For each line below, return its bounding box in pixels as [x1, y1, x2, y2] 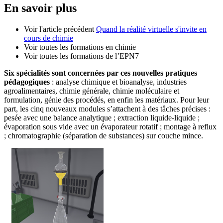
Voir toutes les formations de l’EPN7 [24, 52, 139, 61]
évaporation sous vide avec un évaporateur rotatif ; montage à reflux [4, 122, 217, 131]
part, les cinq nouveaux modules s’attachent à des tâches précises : [4, 105, 211, 113]
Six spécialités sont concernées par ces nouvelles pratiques [4, 69, 197, 78]
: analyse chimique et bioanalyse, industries [50, 78, 187, 87]
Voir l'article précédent [24, 25, 96, 34]
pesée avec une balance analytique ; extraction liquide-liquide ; [4, 113, 200, 122]
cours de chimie [24, 34, 73, 43]
